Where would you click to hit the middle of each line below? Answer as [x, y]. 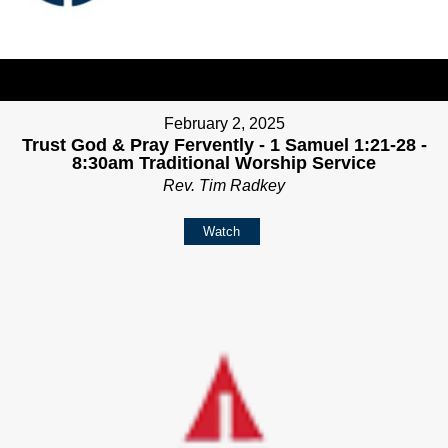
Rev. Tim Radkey [224, 186]
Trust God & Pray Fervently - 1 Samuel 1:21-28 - [224, 145]
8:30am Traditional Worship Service [224, 163]
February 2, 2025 [224, 124]
